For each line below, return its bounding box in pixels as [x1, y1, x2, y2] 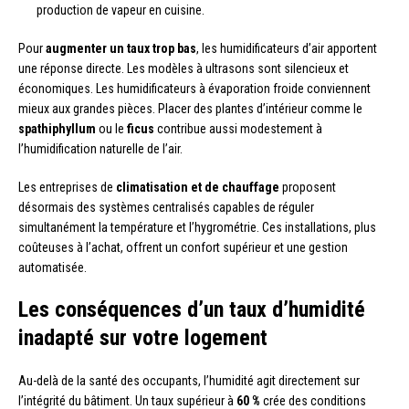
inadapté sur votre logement [18, 325, 267, 351]
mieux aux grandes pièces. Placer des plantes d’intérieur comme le [18, 101, 362, 117]
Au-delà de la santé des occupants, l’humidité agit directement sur [18, 373, 360, 389]
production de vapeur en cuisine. [37, 3, 204, 18]
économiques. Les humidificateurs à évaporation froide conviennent [18, 81, 371, 97]
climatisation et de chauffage [116, 180, 279, 195]
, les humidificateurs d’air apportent [196, 41, 377, 57]
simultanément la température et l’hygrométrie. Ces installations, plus [18, 220, 376, 236]
